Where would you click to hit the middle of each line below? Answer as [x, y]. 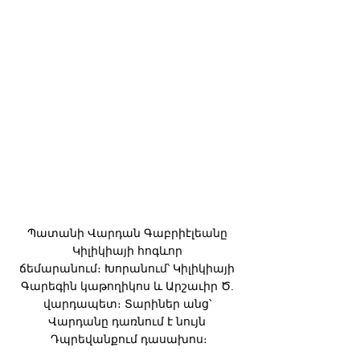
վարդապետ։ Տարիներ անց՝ [129, 304]
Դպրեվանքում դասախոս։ [129, 340]
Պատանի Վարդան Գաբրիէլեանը [129, 233]
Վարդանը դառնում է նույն [129, 322]
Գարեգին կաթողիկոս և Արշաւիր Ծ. [129, 286]
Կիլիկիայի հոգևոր [129, 251]
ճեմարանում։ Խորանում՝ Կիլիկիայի [129, 269]
